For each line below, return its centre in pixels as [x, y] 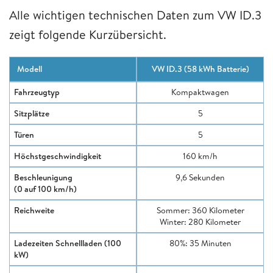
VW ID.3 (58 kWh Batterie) [200, 69]
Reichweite [34, 210]
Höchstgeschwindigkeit [58, 156]
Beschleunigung [43, 177]
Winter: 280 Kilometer [200, 222]
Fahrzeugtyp [37, 92]
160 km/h [200, 156]
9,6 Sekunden [200, 177]
